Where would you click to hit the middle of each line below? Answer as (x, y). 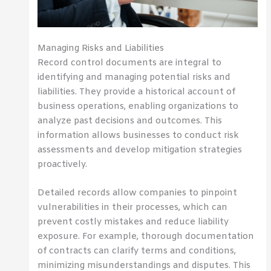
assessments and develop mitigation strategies (140, 150)
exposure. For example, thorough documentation (146, 237)
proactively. (63, 165)
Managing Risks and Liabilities (101, 49)
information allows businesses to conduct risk (139, 136)
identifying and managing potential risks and (134, 78)
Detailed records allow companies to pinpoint (138, 193)
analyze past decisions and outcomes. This (130, 121)
